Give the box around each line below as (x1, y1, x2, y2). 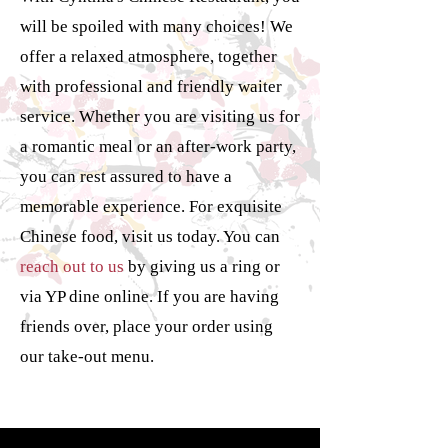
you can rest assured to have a (20, 167, 232, 186)
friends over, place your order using (20, 317, 273, 336)
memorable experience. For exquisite (20, 197, 282, 216)
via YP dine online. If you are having (20, 287, 279, 306)
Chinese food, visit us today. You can (20, 227, 280, 246)
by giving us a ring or (128, 257, 280, 276)
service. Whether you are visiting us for (20, 107, 300, 126)
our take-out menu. (20, 347, 154, 366)
